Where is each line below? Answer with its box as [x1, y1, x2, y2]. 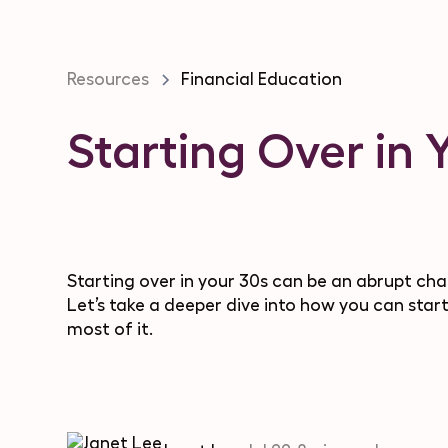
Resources [67, 70, 150, 88]
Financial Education [181, 70, 343, 88]
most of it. [67, 321, 154, 339]
